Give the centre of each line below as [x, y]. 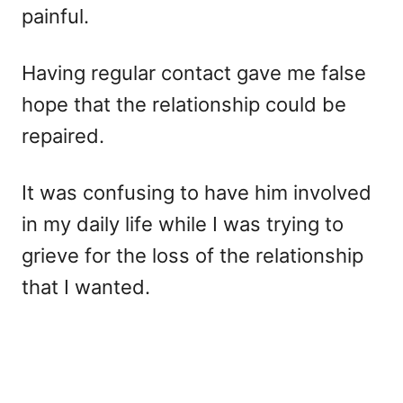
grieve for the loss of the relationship [193, 255]
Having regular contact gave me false [194, 73]
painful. [55, 16]
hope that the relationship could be [184, 104]
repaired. [63, 136]
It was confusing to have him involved [197, 193]
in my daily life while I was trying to [183, 224]
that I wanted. [89, 287]
